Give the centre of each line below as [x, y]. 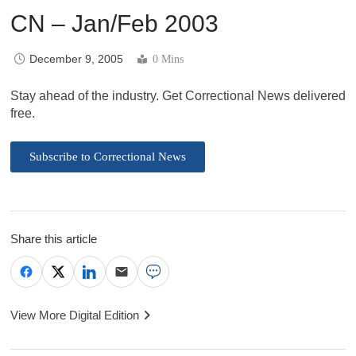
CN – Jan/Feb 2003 [114, 23]
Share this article [54, 238]
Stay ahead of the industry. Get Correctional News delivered [178, 95]
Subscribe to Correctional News [108, 156]
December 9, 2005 [76, 58]
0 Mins [168, 59]
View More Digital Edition [75, 315]
